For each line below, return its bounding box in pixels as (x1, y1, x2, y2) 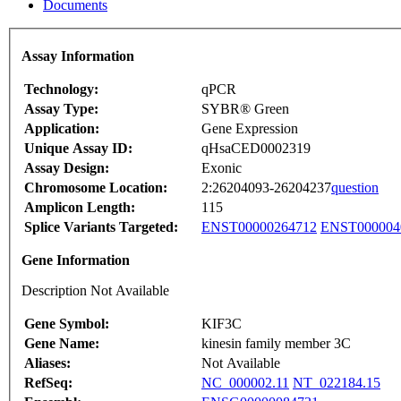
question (331, 180, 379, 196)
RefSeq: (24, 375, 73, 391)
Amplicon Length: (24, 200, 135, 216)
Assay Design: (24, 160, 109, 176)
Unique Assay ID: (24, 141, 132, 157)
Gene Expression (201, 121, 298, 137)
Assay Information (21, 48, 134, 64)
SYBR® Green (201, 101, 289, 117)
